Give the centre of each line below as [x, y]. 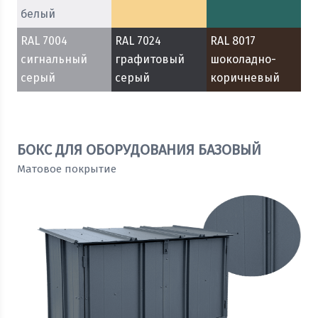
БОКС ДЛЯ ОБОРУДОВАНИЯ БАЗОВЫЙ [139, 150]
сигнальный [54, 60]
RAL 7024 [138, 41]
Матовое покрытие [67, 169]
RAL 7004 [44, 41]
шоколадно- [243, 60]
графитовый [150, 60]
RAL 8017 [232, 41]
